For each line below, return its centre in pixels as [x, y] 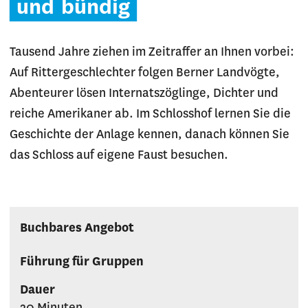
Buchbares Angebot [77, 228]
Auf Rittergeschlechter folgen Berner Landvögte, [145, 73]
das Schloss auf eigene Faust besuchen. [119, 155]
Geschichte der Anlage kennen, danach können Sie [150, 135]
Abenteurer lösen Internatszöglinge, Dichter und [144, 93]
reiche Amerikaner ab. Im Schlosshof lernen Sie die [150, 114]
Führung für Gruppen [82, 262]
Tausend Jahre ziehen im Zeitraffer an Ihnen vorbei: [152, 52]
